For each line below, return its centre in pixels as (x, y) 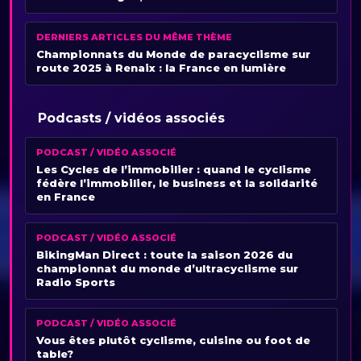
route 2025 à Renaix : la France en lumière (161, 67)
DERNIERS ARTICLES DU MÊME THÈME (134, 37)
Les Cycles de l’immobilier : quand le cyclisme (174, 169)
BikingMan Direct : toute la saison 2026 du (164, 254)
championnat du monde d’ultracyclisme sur (167, 268)
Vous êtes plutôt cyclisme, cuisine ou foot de (173, 340)
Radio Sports (76, 282)
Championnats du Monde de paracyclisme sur (173, 54)
